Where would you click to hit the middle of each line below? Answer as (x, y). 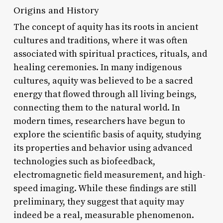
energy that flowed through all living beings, (105, 94)
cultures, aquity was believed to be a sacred (103, 81)
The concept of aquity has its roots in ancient (106, 27)
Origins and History (56, 10)
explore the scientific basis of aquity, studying (107, 134)
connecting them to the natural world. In (97, 108)
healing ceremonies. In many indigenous (97, 67)
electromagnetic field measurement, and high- (109, 175)
